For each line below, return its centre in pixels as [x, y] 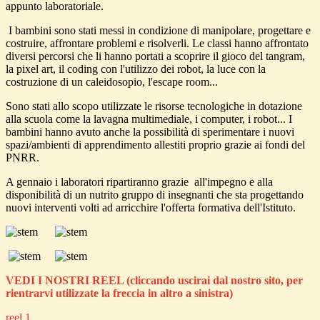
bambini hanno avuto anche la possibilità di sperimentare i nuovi [150, 132]
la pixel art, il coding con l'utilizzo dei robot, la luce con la [136, 69]
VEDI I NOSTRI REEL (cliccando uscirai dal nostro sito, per [154, 281]
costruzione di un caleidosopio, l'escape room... [112, 82]
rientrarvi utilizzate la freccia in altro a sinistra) [119, 294]
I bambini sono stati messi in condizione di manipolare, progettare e [158, 31]
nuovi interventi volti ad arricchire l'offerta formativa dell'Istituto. [151, 208]
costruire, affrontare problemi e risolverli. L [102, 44]
